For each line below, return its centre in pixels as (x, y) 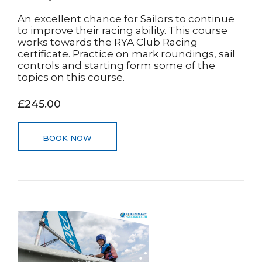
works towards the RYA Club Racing (108, 42)
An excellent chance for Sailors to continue (126, 19)
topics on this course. (71, 77)
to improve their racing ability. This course (123, 30)
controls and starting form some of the (116, 65)
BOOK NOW (67, 138)
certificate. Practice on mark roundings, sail (126, 54)
